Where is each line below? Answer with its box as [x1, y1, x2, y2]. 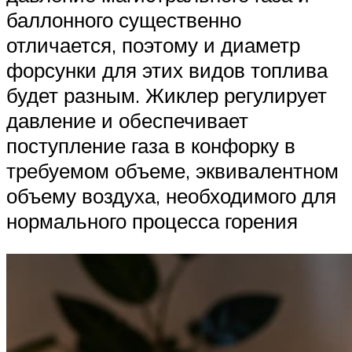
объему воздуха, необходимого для [6, 182, 336, 208]
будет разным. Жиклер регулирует [6, 82, 327, 108]
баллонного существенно [6, 6, 241, 32]
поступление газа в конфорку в [6, 132, 295, 158]
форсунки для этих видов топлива [6, 57, 328, 82]
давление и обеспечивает [6, 107, 248, 133]
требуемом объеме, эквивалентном [6, 157, 339, 183]
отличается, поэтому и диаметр [6, 31, 300, 57]
